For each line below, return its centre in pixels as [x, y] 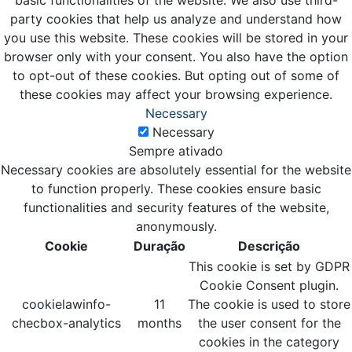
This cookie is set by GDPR [269, 267]
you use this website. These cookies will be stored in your [176, 38]
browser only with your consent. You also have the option [176, 57]
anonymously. [176, 227]
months [159, 323]
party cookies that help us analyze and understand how [176, 19]
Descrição [269, 246]
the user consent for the [269, 323]
